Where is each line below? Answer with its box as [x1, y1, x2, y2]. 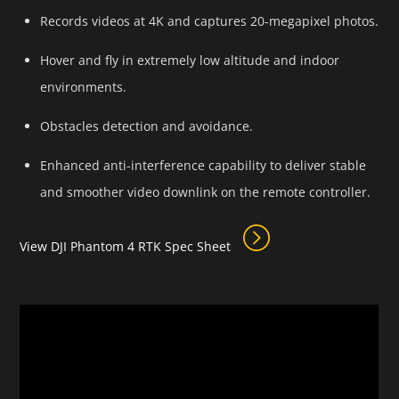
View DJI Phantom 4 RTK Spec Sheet [20, 237, 235, 255]
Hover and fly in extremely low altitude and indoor [39, 52, 339, 69]
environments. [39, 78, 126, 96]
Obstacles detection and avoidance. [39, 118, 253, 135]
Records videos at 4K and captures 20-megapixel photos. [39, 12, 379, 30]
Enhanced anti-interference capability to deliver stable [39, 157, 366, 175]
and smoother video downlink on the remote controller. [39, 183, 370, 201]
